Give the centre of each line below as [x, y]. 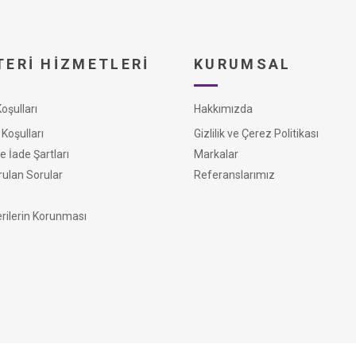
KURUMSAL [243, 64]
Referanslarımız [234, 175]
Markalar [216, 154]
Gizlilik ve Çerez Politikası [256, 133]
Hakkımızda [223, 109]
